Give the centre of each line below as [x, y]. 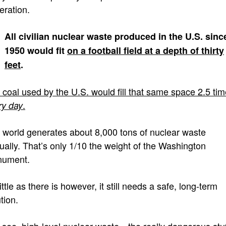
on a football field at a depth [129, 50]
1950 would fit [36, 50]
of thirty [207, 50]
